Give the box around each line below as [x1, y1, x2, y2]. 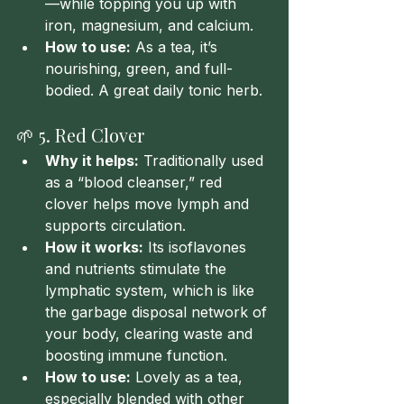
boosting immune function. [45, 346, 227, 364]
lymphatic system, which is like [45, 281, 259, 299]
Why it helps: [45, 151, 139, 170]
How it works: [45, 238, 143, 256]
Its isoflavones [143, 238, 251, 256]
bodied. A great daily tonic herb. [45, 81, 262, 99]
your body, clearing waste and [45, 325, 257, 343]
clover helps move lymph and [45, 195, 253, 213]
